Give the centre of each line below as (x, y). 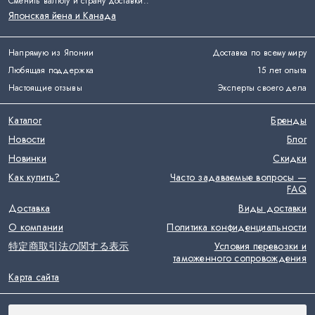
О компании (36, 227)
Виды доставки (272, 208)
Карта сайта (34, 277)
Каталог (25, 120)
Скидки (290, 158)
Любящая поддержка (51, 70)
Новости (27, 139)
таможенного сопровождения (240, 258)
